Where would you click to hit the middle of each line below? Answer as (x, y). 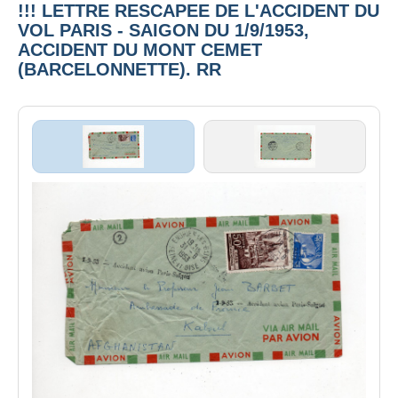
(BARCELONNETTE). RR (119, 69)
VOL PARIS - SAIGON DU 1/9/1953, (163, 30)
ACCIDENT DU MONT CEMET (140, 49)
